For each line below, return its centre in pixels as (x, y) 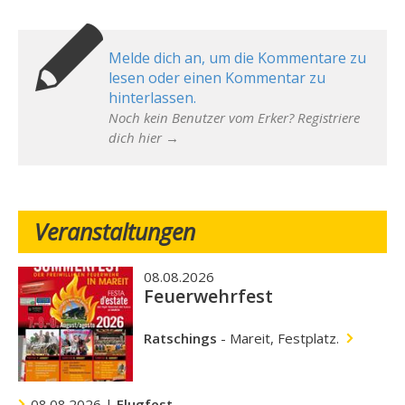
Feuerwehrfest (208, 296)
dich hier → (144, 137)
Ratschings (180, 338)
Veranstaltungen (115, 231)
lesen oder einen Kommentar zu (217, 78)
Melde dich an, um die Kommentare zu (237, 58)
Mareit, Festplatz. (284, 338)
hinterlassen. (152, 98)
